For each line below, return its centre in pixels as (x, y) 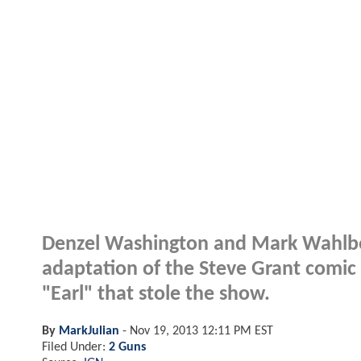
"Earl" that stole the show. (156, 294)
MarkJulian (89, 331)
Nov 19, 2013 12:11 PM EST (201, 331)
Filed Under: (75, 347)
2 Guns (127, 347)
